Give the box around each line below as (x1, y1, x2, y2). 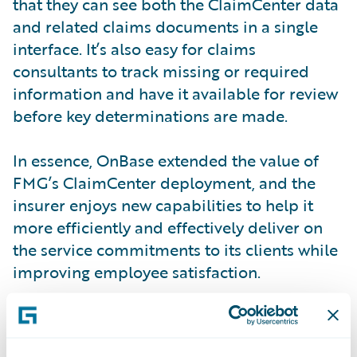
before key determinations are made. (13, 104, 288, 128)
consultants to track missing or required (13, 59, 309, 84)
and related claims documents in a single (13, 14, 318, 39)
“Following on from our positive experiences (13, 304, 340, 329)
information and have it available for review (13, 81, 338, 106)
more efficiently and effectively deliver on (13, 215, 323, 240)
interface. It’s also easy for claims (13, 37, 256, 61)
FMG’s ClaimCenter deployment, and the (13, 171, 316, 195)
